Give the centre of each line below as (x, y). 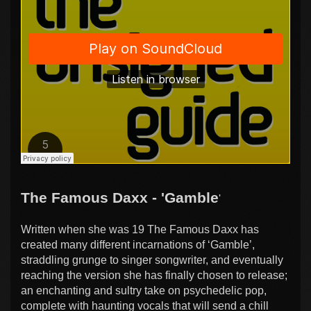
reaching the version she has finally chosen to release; (154, 275)
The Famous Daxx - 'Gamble (120, 197)
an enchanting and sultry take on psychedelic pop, (144, 290)
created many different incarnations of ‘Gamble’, (138, 244)
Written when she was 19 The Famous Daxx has (140, 229)
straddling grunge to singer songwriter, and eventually (152, 260)
